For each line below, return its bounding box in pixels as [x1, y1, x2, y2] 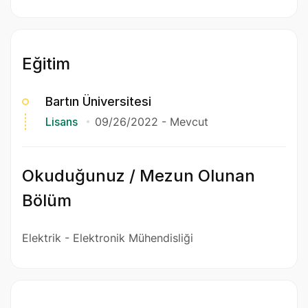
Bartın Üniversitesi [45, 93, 151, 109]
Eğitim [22, 53, 70, 74]
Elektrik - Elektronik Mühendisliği [22, 230, 193, 245]
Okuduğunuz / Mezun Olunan [22, 165, 255, 186]
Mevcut [170, 114, 208, 129]
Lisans [45, 114, 78, 129]
